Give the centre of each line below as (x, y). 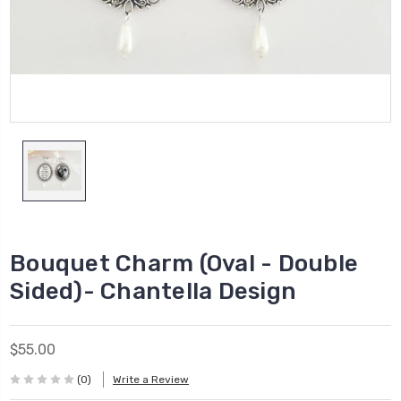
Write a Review (151, 380)
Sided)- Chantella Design (153, 291)
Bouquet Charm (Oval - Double (184, 263)
